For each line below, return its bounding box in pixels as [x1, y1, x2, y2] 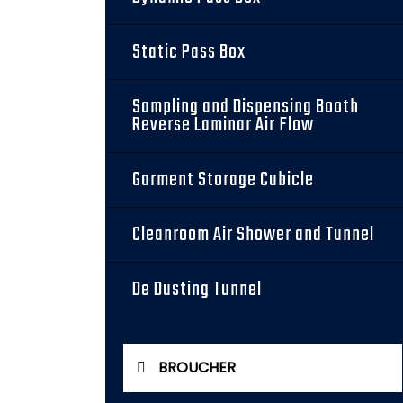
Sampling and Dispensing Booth [132, 92, 359, 122]
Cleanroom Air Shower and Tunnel [132, 219, 374, 250]
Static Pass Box [132, 37, 246, 67]
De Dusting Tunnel [132, 274, 262, 305]
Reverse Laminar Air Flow [132, 110, 314, 140]
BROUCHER [158, 357, 236, 378]
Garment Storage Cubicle [132, 165, 314, 195]
